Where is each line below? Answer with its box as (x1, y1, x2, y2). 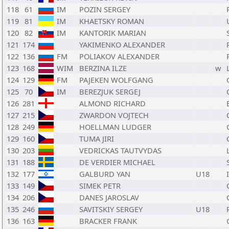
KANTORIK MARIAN (79, 28, 146, 38)
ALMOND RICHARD (79, 98, 146, 108)
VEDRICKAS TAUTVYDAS (79, 145, 162, 155)
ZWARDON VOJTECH (79, 110, 149, 120)
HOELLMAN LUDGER (79, 122, 151, 132)
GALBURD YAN (79, 169, 130, 179)
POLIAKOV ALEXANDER (79, 51, 159, 61)
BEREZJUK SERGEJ (79, 86, 141, 97)
